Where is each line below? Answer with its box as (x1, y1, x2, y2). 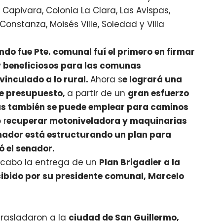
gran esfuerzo (128, 87, 189, 100)
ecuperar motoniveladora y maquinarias (6, 115, 187, 127)
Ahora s (90, 74, 123, 86)
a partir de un (67, 87, 128, 100)
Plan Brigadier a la (99, 156, 181, 169)
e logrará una (122, 74, 183, 86)
